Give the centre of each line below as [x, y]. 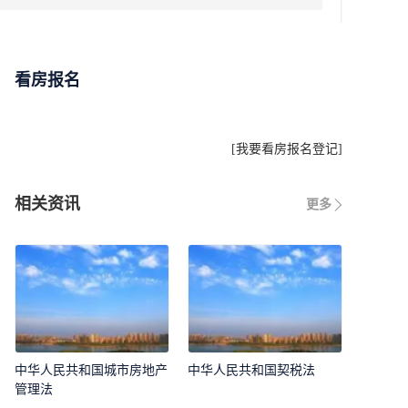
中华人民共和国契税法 [251, 371]
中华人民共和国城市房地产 [91, 371]
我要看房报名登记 [287, 148]
